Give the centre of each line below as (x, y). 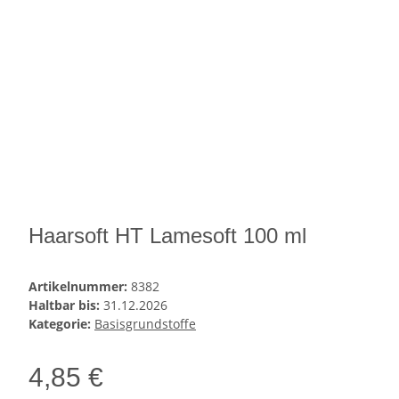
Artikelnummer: (80, 287)
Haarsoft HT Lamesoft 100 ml (167, 236)
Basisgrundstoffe (145, 324)
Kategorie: (61, 324)
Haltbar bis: (66, 305)
